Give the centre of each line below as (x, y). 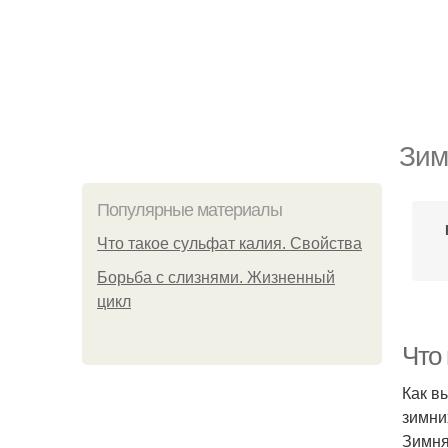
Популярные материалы (189, 210)
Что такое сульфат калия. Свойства (229, 243)
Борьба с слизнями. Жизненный (216, 277)
